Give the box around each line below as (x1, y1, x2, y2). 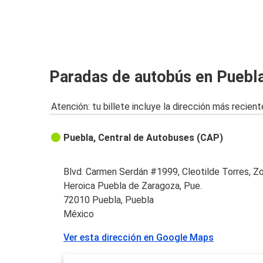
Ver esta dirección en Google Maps (63, 231, 214, 243)
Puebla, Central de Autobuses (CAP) (63, 131, 224, 143)
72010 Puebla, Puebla (63, 194, 154, 205)
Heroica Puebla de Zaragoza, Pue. (63, 180, 203, 191)
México (63, 208, 95, 220)
